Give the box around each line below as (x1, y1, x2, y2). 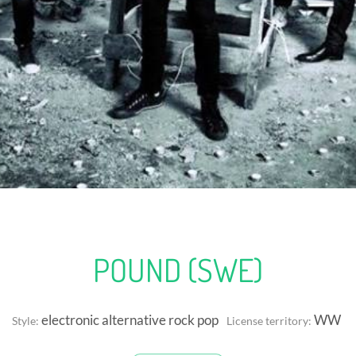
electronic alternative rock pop (38, 311, 219, 328)
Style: (11, 313, 39, 327)
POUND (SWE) (93, 249, 263, 289)
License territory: (226, 313, 311, 327)
